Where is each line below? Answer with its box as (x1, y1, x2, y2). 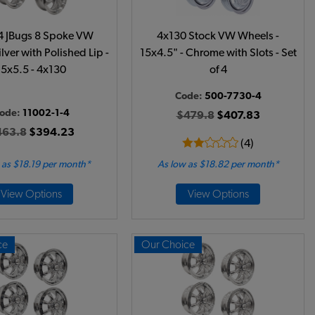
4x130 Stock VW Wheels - (157, 30, 279, 41)
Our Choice (141, 239, 195, 250)
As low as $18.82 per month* (157, 160, 279, 169)
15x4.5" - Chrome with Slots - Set (139, 47, 297, 58)
